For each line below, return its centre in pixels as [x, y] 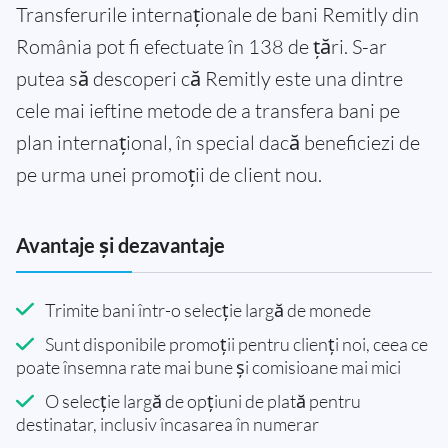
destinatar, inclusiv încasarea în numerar [167, 423]
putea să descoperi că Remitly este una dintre [209, 78]
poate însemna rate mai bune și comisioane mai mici [208, 366]
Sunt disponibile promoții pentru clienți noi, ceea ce [236, 343]
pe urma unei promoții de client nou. [169, 174]
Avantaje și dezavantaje [120, 244]
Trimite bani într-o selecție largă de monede [207, 309]
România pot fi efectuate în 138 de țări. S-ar [201, 46]
